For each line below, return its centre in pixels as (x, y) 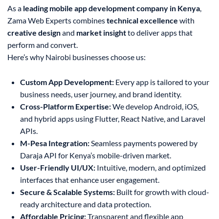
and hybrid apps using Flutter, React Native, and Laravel (113, 119)
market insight (101, 33)
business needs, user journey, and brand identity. (101, 94)
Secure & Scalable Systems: (67, 192)
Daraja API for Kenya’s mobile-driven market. (96, 155)
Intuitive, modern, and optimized (151, 168)
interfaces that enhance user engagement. (90, 180)
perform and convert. (43, 45)
